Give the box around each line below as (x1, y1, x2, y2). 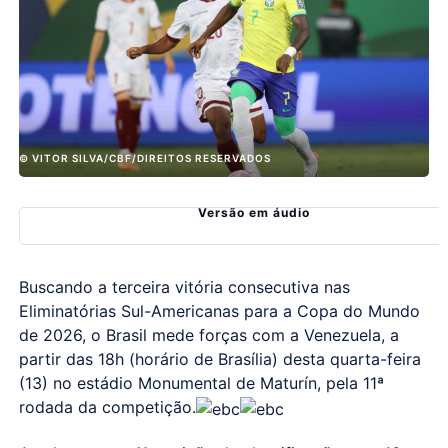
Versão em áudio (197, 204, 310, 220)
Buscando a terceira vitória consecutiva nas (18, 276, 350, 297)
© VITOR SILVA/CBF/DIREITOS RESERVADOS (18, 151, 271, 164)
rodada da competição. (18, 396, 196, 417)
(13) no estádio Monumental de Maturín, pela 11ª (18, 372, 384, 393)
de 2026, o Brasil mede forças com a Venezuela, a (18, 324, 399, 345)
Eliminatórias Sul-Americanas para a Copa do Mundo (18, 300, 420, 321)
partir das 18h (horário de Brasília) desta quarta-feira (18, 348, 421, 369)
